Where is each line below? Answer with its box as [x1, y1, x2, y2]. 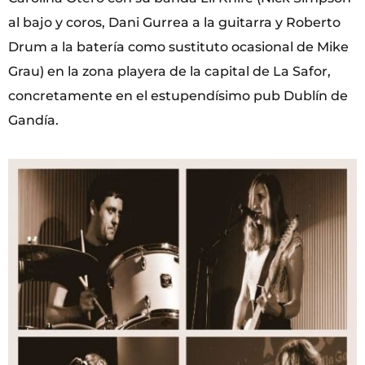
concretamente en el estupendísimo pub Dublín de [8, 88, 348, 104]
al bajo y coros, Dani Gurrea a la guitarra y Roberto [8, 15, 341, 31]
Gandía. [8, 112, 59, 129]
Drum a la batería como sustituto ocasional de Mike [8, 39, 349, 55]
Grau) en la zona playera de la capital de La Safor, [8, 64, 331, 80]
